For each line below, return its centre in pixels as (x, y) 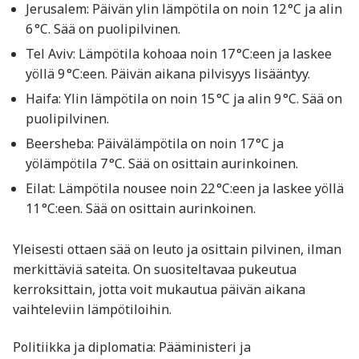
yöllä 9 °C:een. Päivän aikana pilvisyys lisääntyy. (168, 73)
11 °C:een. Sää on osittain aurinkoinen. (141, 208)
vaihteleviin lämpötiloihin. (92, 309)
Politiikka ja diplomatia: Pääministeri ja (132, 347)
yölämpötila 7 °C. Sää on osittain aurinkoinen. (162, 163)
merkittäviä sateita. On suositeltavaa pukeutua (155, 269)
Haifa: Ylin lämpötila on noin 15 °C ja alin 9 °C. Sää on (184, 98)
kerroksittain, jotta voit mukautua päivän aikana (159, 289)
